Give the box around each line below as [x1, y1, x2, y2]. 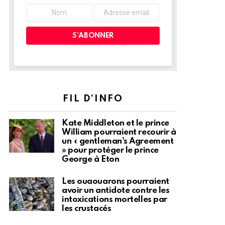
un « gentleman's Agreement [62, 137, 174, 146]
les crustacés [62, 204, 111, 213]
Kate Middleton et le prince [62, 119, 169, 128]
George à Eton [62, 155, 120, 164]
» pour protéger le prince [62, 146, 159, 155]
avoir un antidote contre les [62, 186, 170, 195]
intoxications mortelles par [62, 195, 167, 204]
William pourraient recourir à [62, 128, 176, 137]
